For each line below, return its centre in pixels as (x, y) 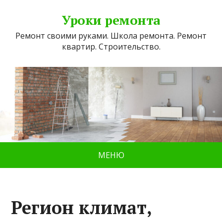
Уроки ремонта (111, 20)
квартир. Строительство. (111, 47)
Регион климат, (82, 208)
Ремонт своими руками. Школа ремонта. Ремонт (111, 36)
